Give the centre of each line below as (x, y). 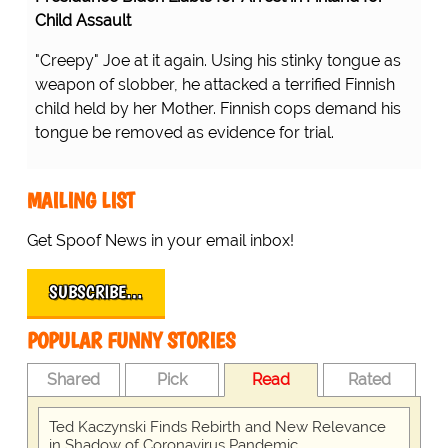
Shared (74, 380)
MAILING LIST (80, 201)
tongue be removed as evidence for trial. (184, 133)
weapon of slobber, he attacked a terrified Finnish (214, 85)
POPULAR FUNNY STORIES (130, 341)
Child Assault (82, 21)
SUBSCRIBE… (95, 292)
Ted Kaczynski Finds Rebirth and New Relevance (217, 427)
